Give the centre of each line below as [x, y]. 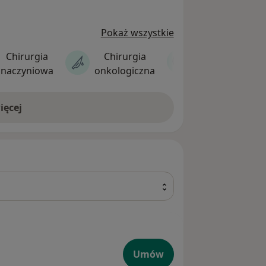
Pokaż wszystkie [137, 33]
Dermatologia [227, 63]
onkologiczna [125, 71]
